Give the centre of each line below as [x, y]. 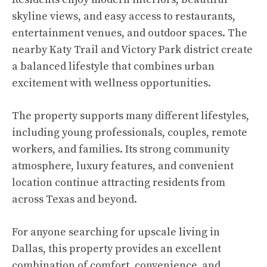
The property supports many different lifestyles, [131, 116]
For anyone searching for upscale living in [116, 232]
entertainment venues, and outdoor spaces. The [130, 33]
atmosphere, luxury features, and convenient [123, 166]
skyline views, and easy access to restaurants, [124, 17]
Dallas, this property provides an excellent [117, 249]
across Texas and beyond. [74, 200]
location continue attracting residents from [119, 183]
